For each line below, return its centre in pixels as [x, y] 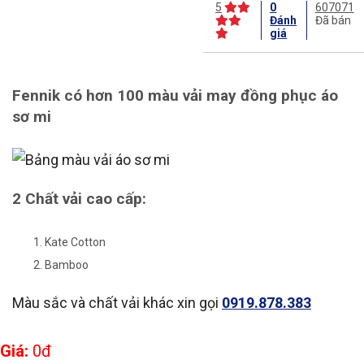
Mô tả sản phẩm [70, 52]
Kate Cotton [75, 242]
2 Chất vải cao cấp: [79, 199]
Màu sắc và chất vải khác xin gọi [117, 302]
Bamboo [67, 264]
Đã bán [333, 20]
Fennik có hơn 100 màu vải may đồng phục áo [175, 96]
